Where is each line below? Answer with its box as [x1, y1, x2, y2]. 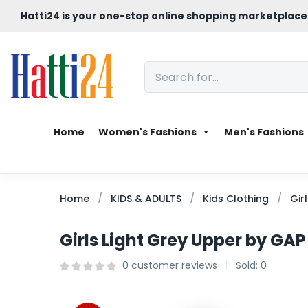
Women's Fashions [98, 124, 197, 139]
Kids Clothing [203, 191, 269, 206]
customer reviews [129, 258, 217, 272]
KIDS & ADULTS [111, 191, 181, 206]
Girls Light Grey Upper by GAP [60, 228, 306, 252]
